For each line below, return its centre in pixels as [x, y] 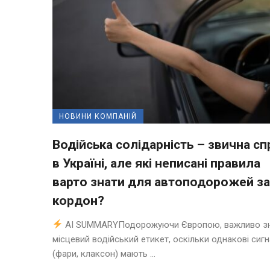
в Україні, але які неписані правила [156, 163]
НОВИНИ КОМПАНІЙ [98, 116]
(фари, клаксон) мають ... [104, 253]
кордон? [78, 200]
